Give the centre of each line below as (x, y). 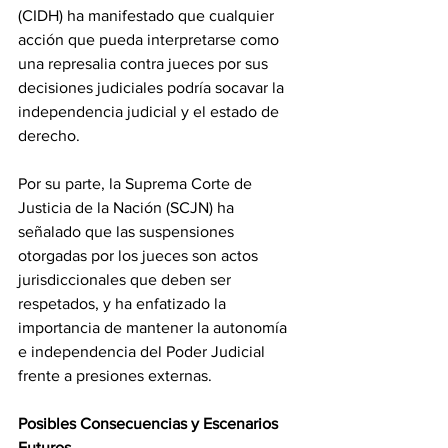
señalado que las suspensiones (128, 232)
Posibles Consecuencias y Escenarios (150, 424)
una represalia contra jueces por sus (145, 64)
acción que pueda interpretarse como (150, 40)
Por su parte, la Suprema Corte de (137, 184)
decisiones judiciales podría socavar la (153, 88)
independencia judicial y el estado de (150, 112)
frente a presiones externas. (115, 376)
